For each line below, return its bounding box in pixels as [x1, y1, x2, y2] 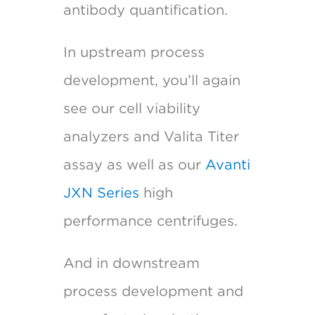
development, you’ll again [63, 71, 240, 89]
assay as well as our [63, 155, 205, 173]
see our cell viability [63, 99, 200, 117]
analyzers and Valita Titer [63, 127, 239, 145]
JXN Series [63, 184, 139, 201]
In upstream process [63, 43, 205, 60]
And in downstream [63, 254, 200, 271]
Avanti [205, 155, 250, 173]
